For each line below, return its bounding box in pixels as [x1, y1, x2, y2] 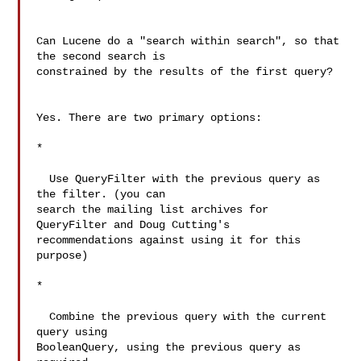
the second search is [36, 50, 172, 63]
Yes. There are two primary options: [36, 111, 263, 124]
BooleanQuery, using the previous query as [36, 341, 301, 354]
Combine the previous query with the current [36, 310, 50, 323]
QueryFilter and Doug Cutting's [36, 218, 237, 231]
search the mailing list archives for [36, 203, 269, 216]
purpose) [36, 249, 89, 262]
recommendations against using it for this [36, 234, 301, 247]
